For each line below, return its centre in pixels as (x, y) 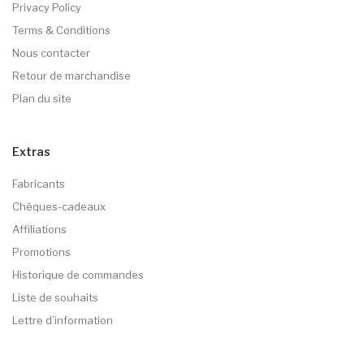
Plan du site (42, 98)
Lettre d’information (63, 320)
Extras (31, 151)
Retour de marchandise (71, 75)
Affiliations (39, 229)
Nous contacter (51, 52)
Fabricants (39, 183)
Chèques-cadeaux (59, 206)
